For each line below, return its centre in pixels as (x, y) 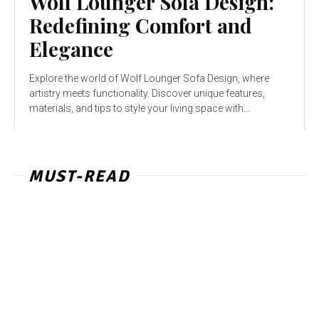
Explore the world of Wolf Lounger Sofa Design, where (149, 79)
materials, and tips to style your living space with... (140, 109)
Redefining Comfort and (141, 26)
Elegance (71, 49)
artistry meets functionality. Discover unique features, (147, 94)
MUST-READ (79, 177)
